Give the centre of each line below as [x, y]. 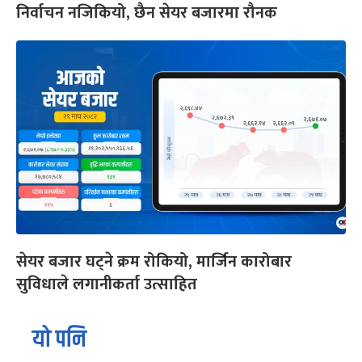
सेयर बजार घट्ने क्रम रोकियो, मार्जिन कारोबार [154, 261]
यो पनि [59, 339]
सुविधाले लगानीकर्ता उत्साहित [109, 284]
